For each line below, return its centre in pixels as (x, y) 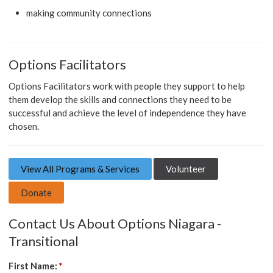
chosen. (24, 126)
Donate (37, 192)
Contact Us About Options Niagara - (115, 223)
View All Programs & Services (80, 168)
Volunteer (186, 168)
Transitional (44, 241)
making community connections (89, 12)
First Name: (34, 265)
